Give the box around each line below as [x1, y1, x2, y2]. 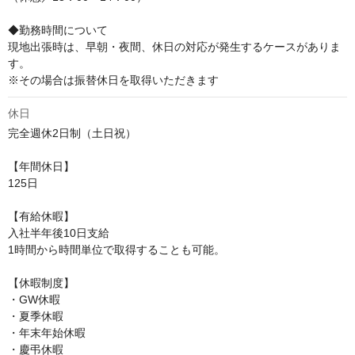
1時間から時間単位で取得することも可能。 [8, 243, 225, 257]
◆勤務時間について [8, 24, 108, 37]
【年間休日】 [8, 160, 74, 174]
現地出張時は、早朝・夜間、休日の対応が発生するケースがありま [8, 40, 341, 54]
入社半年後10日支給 [8, 227, 109, 240]
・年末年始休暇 [8, 326, 86, 340]
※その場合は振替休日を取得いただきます [8, 74, 219, 87]
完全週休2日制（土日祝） [8, 127, 139, 140]
